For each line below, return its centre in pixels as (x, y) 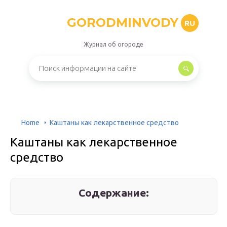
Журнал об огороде (113, 44)
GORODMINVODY (122, 23)
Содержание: (114, 193)
